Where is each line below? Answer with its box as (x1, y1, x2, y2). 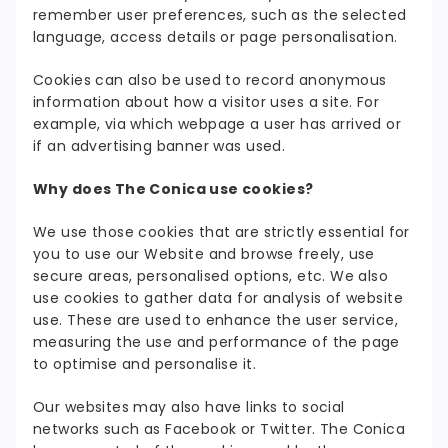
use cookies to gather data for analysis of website (33, 288, 404, 309)
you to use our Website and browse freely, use (33, 244, 375, 265)
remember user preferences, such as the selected (33, 5, 407, 26)
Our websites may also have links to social (33, 397, 345, 418)
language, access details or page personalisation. (33, 27, 398, 48)
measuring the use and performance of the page (33, 332, 400, 353)
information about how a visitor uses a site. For (33, 92, 380, 113)
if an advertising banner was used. (33, 136, 286, 157)
